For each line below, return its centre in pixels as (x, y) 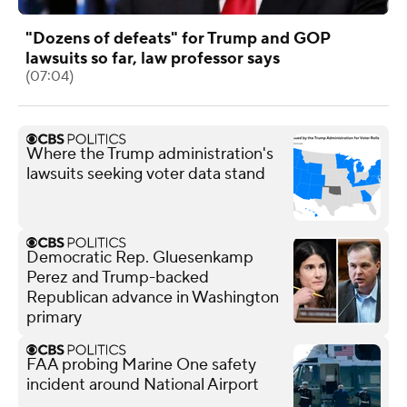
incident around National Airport (143, 384)
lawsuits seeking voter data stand (146, 174)
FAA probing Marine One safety (141, 364)
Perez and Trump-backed (118, 277)
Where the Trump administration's (150, 154)
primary (54, 317)
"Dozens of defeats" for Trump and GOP (178, 38)
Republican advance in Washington (153, 297)
